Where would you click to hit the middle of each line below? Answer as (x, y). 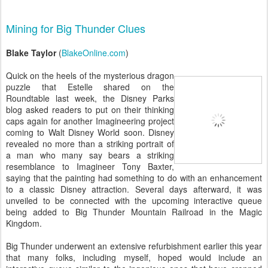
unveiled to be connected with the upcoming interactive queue (134, 200)
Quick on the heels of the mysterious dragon (90, 75)
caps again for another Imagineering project (90, 121)
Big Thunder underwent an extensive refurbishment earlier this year (134, 246)
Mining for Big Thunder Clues (76, 28)
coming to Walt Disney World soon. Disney (90, 132)
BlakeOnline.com (94, 53)
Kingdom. (24, 223)
